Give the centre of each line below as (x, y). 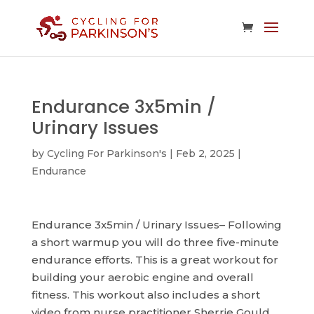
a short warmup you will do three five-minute (155, 242)
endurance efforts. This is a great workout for (155, 260)
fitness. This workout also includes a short (145, 295)
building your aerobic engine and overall (142, 277)
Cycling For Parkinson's (107, 153)
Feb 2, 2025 (205, 153)
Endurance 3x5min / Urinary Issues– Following (156, 225)
